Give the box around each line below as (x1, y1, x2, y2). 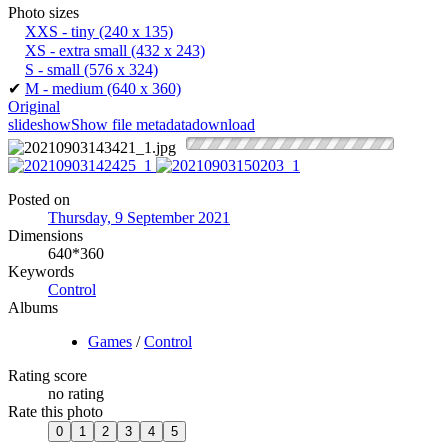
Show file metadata (71, 115, 192, 133)
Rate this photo (8, 402, 103, 420)
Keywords (8, 262, 74, 280)
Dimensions (8, 226, 83, 244)
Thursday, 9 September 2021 (48, 208, 230, 226)
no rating (48, 384, 104, 402)
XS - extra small (25, 41, 127, 59)
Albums (8, 298, 58, 316)
